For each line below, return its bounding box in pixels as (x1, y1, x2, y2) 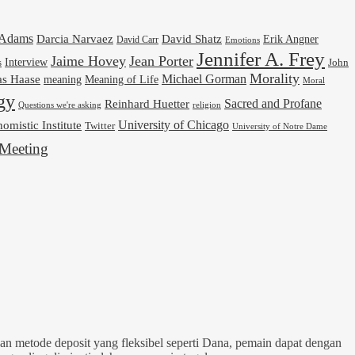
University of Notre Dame (232, 121, 327, 131)
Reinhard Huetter (105, 96, 189, 110)
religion (193, 99, 221, 109)
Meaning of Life (85, 72, 158, 86)
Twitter (85, 119, 115, 132)
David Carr (116, 33, 158, 45)
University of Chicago (118, 117, 229, 132)
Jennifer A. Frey (197, 48, 325, 70)
